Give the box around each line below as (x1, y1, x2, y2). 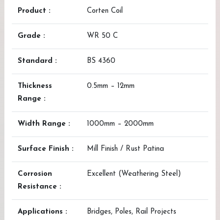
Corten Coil (87, 7, 123, 15)
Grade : (18, 32, 45, 40)
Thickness (18, 82, 52, 90)
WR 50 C (87, 32, 118, 40)
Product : (18, 7, 51, 15)
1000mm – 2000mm (87, 120, 154, 128)
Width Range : (18, 120, 70, 128)
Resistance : (18, 183, 61, 191)
